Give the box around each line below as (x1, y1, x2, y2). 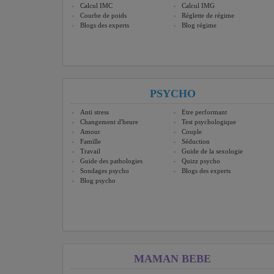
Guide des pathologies (80, 157, 143, 165)
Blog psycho (80, 177, 116, 185)
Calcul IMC (80, 2, 113, 10)
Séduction (182, 138, 210, 146)
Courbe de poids (80, 12, 127, 20)
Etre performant (182, 108, 227, 116)
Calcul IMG (182, 2, 215, 10)
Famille (80, 138, 101, 146)
